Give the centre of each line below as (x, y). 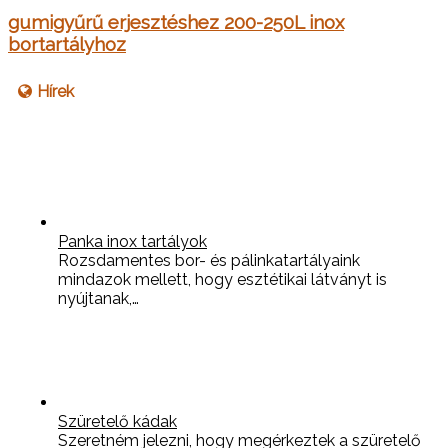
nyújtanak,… (98, 298)
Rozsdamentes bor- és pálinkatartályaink (209, 260)
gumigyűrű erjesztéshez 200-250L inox (176, 22)
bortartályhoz (67, 44)
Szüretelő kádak (117, 421)
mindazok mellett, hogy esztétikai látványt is (222, 279)
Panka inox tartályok (132, 241)
